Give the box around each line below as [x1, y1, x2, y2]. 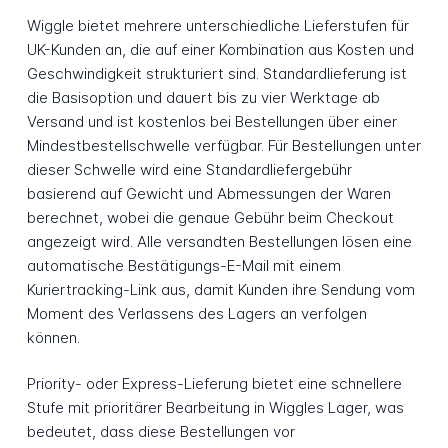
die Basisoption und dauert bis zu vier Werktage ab [26, 87, 380, 107]
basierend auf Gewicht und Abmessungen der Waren [26, 183, 391, 203]
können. [26, 327, 80, 347]
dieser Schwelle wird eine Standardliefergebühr [26, 159, 352, 179]
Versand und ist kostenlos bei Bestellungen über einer [26, 111, 397, 131]
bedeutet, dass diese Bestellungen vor [26, 422, 295, 442]
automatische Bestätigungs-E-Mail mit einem [26, 255, 341, 275]
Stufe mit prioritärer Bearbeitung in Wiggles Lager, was [26, 398, 404, 418]
